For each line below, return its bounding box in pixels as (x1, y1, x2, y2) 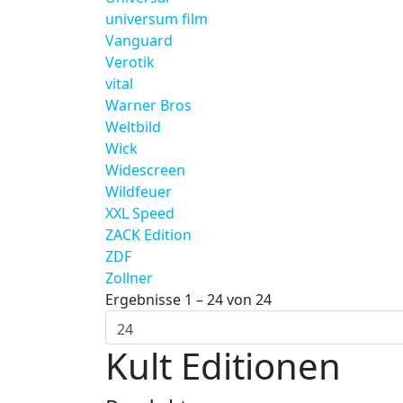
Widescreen (105, 160, 185, 180)
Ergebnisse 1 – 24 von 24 (105, 290, 272, 309)
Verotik (105, 52, 155, 72)
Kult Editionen (105, 341, 341, 390)
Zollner (105, 268, 153, 288)
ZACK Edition (105, 225, 192, 245)
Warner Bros (105, 95, 192, 115)
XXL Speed (105, 203, 175, 223)
